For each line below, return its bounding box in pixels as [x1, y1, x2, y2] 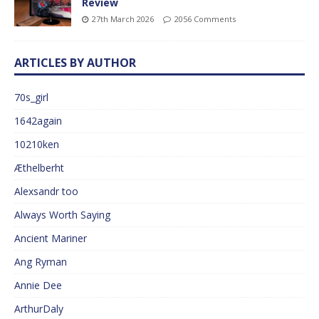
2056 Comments [174, 14, 236, 25]
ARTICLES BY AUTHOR [14, 55, 136, 71]
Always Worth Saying [14, 208, 110, 222]
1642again [14, 114, 62, 128]
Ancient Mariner [14, 231, 87, 246]
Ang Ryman [14, 255, 67, 269]
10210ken [14, 137, 59, 152]
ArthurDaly [14, 302, 63, 316]
